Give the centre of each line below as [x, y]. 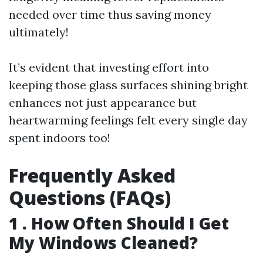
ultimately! [39, 32]
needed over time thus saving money [110, 15]
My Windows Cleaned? [103, 243]
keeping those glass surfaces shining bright [128, 85]
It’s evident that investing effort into [109, 68]
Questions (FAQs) [90, 198]
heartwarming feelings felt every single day [128, 120]
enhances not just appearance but [103, 103]
